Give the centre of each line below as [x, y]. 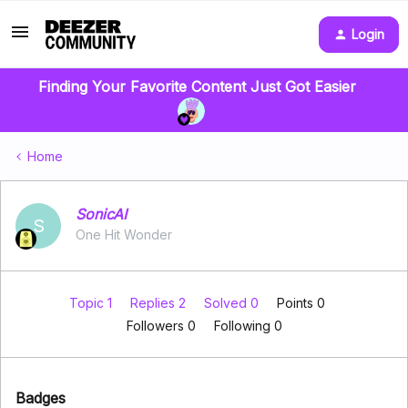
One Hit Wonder [124, 235]
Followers [157, 326]
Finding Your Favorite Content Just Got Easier [197, 87]
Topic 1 [92, 303]
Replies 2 [159, 303]
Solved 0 [233, 303]
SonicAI [101, 214]
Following [244, 326]
